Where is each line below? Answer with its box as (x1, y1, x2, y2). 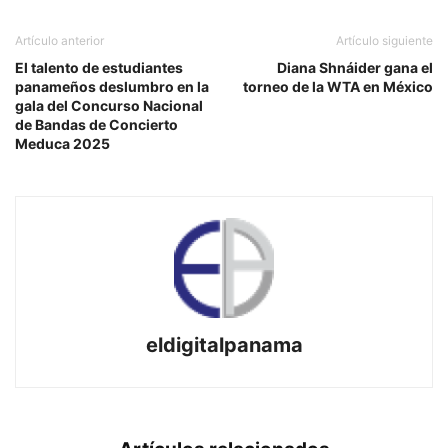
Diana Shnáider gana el (277, 58, 433, 76)
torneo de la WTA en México (243, 77, 433, 95)
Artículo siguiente (336, 32, 433, 48)
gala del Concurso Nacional (15, 96, 203, 114)
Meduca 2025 (15, 134, 110, 152)
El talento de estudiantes (15, 58, 183, 76)
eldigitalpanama (145, 332, 303, 357)
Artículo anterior (15, 32, 104, 48)
